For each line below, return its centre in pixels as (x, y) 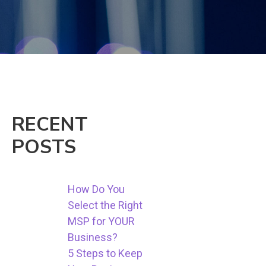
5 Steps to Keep (105, 254)
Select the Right (105, 205)
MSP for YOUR (102, 221)
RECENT (50, 125)
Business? (93, 237)
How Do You (96, 189)
